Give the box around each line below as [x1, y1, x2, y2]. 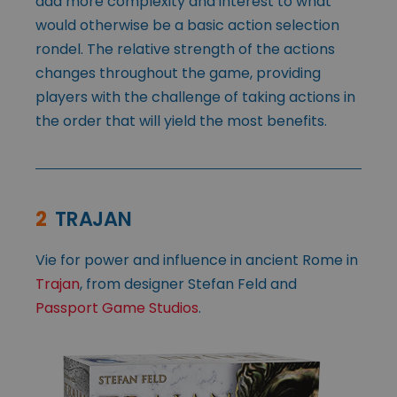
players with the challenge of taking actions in [35, 87, 355, 108]
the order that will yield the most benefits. [35, 111, 327, 132]
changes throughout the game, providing [35, 63, 321, 84]
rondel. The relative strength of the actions [35, 39, 335, 60]
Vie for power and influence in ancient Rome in [35, 250, 358, 271]
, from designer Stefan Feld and [80, 274, 297, 295]
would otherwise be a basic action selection [35, 15, 339, 36]
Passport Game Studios [35, 298, 198, 319]
